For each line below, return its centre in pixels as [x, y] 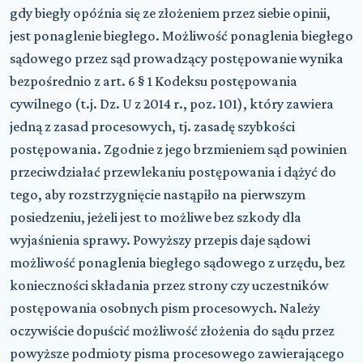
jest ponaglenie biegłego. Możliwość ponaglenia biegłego [181, 35]
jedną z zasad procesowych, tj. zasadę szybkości [152, 126]
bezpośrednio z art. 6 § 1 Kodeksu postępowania [154, 81]
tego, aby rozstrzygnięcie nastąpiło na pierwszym [158, 194]
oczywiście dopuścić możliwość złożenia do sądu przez [172, 330]
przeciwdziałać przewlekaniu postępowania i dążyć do [173, 171]
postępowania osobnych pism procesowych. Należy [165, 307]
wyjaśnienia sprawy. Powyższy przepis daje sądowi [160, 239]
